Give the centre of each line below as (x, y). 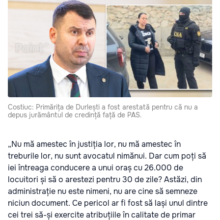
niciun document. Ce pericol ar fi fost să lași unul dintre (108, 203)
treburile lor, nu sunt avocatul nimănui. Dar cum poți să (107, 156)
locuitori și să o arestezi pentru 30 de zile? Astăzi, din (105, 179)
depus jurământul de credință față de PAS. (75, 115)
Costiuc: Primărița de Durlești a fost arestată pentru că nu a (103, 107)
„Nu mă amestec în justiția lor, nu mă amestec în (94, 144)
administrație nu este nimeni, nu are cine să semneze (103, 191)
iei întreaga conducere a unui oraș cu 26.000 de (96, 167)
